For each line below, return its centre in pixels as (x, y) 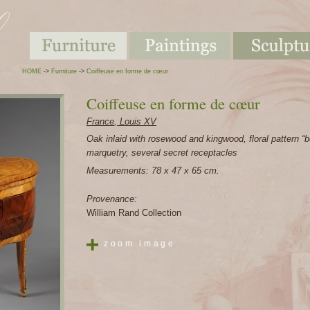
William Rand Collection (134, 213)
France (100, 122)
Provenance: (112, 199)
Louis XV (137, 122)
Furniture (64, 71)
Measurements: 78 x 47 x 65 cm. (153, 171)
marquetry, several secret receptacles (162, 153)
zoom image (140, 243)
